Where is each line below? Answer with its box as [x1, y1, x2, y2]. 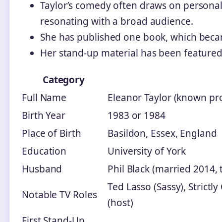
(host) [108, 196, 133, 209]
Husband [22, 162, 62, 175]
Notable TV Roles [22, 188, 97, 201]
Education [22, 144, 67, 158]
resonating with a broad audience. [40, 14, 193, 28]
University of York [108, 144, 186, 158]
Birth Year [22, 109, 65, 122]
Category [42, 73, 85, 86]
